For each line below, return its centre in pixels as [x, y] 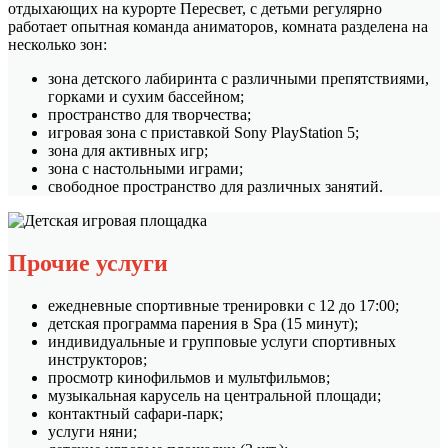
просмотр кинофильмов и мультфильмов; [189, 378]
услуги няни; [92, 432]
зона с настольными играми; [145, 169]
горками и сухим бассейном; [146, 97]
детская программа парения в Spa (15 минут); [203, 324]
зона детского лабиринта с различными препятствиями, [238, 79]
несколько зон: [57, 45]
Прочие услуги [88, 263]
